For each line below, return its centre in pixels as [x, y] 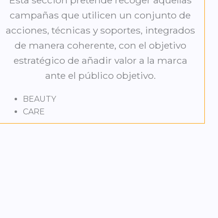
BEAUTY [40, 99]
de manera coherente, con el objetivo [100, 45]
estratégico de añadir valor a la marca [100, 61]
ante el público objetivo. [100, 76]
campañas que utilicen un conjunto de [100, 15]
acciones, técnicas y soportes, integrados [100, 30]
